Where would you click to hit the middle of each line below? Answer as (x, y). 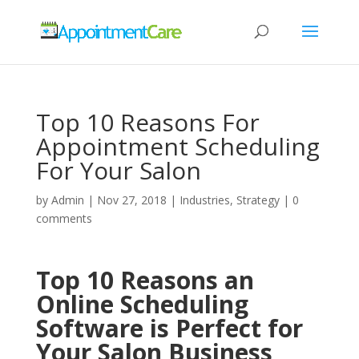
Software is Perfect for (169, 328)
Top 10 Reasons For (147, 122)
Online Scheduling (142, 304)
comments (64, 218)
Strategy (258, 200)
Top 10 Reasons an (145, 280)
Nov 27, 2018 (131, 200)
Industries (204, 200)
